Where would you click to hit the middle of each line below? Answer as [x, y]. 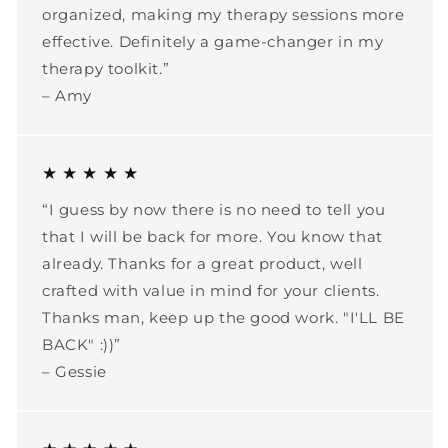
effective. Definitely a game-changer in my [213, 42]
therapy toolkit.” [106, 69]
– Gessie [74, 372]
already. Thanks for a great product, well [202, 264]
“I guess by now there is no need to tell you [214, 210]
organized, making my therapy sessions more [223, 15]
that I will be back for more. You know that [212, 237]
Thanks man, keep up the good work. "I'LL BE [223, 318]
